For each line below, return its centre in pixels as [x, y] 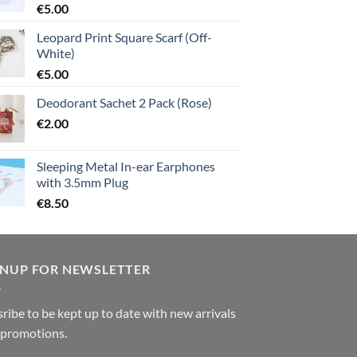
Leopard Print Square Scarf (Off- [124, 37]
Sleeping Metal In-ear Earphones [126, 167]
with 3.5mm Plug [82, 182]
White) [56, 53]
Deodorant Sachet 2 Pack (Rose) [124, 103]
